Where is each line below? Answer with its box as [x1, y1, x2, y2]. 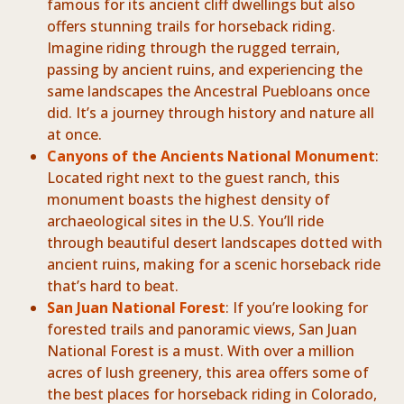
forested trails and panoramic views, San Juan [47, 319, 358, 340]
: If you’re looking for [225, 298, 369, 318]
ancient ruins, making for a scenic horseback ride [47, 254, 381, 275]
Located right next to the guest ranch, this [47, 168, 341, 188]
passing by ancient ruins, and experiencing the [47, 60, 363, 80]
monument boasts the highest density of [47, 189, 331, 210]
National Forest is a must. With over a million [47, 341, 355, 362]
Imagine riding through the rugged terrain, [47, 38, 341, 59]
